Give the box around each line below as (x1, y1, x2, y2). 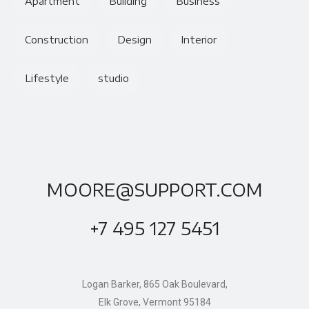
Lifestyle (25, 72, 69, 84)
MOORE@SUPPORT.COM (46, 178, 263, 201)
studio (98, 72, 129, 84)
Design (117, 33, 152, 46)
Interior (181, 33, 217, 46)
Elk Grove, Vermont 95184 (98, 296, 211, 308)
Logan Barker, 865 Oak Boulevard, (81, 278, 228, 290)
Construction (25, 33, 88, 46)
